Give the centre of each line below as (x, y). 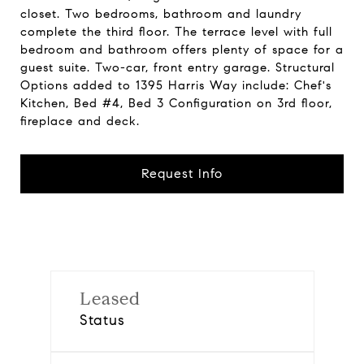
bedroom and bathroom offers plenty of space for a (182, 50)
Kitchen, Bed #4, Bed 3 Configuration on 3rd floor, (176, 103)
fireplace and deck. (80, 121)
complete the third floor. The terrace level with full (176, 32)
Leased (110, 299)
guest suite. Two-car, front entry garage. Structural (178, 67)
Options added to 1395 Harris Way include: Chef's (176, 85)
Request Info (182, 173)
